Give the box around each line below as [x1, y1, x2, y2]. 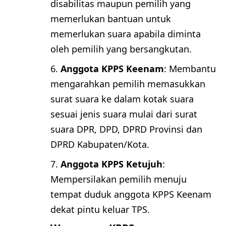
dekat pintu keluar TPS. [50, 203, 150, 215]
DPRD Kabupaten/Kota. [50, 138, 149, 150]
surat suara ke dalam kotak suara [50, 92, 194, 105]
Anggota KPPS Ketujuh [61, 157, 162, 170]
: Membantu [164, 62, 216, 75]
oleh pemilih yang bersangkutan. [50, 42, 192, 55]
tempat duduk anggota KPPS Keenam [50, 188, 211, 200]
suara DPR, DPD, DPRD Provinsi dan [50, 123, 202, 135]
